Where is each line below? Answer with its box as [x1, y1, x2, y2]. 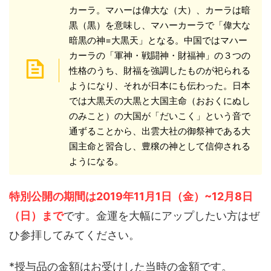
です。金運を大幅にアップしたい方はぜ [64, 209, 260, 222]
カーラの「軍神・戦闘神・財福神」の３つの [68, 50, 250, 61]
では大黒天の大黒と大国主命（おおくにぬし [68, 95, 250, 106]
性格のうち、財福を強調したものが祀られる [68, 65, 250, 76]
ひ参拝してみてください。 [9, 229, 140, 241]
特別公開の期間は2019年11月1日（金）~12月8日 [9, 190, 253, 203]
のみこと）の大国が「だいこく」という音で [68, 110, 250, 122]
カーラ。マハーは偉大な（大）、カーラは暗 [68, 4, 250, 16]
